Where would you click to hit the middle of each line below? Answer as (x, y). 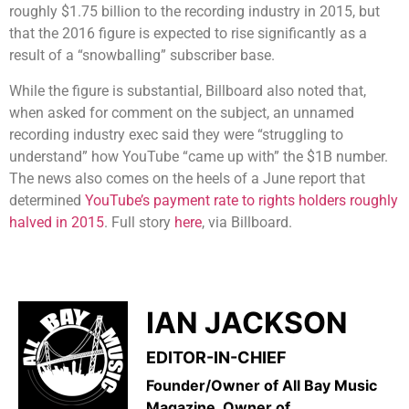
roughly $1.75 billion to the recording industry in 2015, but (194, 12)
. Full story (139, 222)
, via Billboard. (247, 222)
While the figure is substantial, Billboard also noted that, (188, 90)
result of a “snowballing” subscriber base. (142, 56)
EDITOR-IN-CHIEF (216, 358)
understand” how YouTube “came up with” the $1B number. (199, 156)
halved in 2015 (57, 222)
